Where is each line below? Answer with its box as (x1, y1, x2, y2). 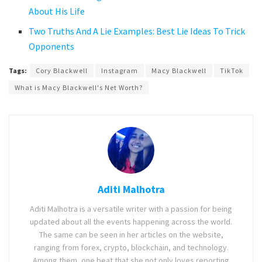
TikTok (220, 65, 243, 75)
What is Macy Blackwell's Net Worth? (15, 82, 143, 92)
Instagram (101, 65, 138, 75)
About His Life (29, 5, 85, 17)
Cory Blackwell (36, 65, 88, 75)
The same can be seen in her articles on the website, (39, 229, 223, 240)
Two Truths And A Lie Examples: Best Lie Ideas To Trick (29, 25, 246, 37)
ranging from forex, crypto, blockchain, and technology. (33, 242, 229, 253)
